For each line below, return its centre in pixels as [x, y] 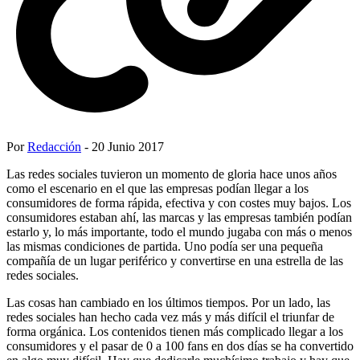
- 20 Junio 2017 [123, 146]
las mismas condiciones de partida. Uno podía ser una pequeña [165, 246]
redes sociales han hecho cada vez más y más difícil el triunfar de [170, 317]
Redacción [54, 146]
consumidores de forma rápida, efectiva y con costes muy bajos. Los [179, 202]
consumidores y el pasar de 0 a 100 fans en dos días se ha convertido [180, 346]
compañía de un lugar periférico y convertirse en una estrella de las [175, 260]
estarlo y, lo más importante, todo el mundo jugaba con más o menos [179, 231]
